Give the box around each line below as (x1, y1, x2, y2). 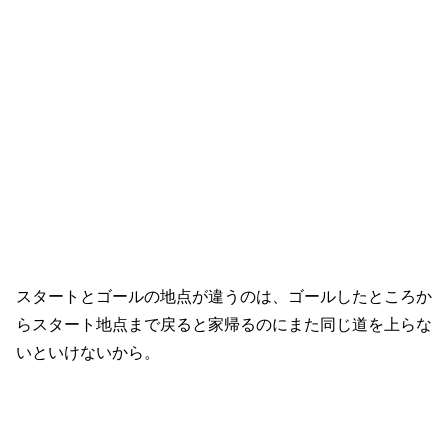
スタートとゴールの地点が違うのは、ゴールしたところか (16, 287, 432, 305)
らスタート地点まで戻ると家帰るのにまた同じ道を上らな (16, 315, 432, 333)
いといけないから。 (16, 343, 160, 361)
